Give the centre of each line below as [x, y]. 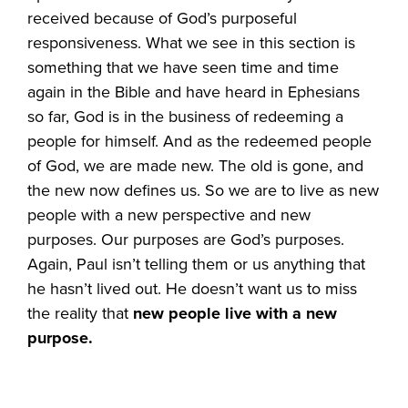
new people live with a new [235, 313]
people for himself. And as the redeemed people [200, 141]
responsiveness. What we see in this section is [192, 42]
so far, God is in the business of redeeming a [186, 116]
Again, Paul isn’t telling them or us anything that [197, 264]
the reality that [81, 313]
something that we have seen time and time [184, 67]
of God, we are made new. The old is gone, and [196, 165]
